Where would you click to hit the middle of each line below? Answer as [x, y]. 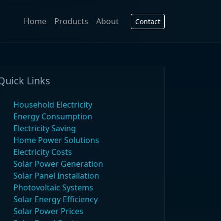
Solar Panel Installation [56, 176]
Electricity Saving [45, 128]
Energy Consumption [53, 116]
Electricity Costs [43, 152]
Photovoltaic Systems [53, 187]
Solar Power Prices [48, 211]
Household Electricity [53, 105]
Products [71, 21]
